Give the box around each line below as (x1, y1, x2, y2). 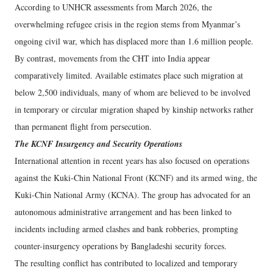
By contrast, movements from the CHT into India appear (15, 52, 210, 65)
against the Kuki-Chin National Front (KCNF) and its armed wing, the (15, 172, 257, 184)
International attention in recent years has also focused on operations (15, 155, 249, 167)
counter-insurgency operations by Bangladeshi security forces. (15, 240, 227, 252)
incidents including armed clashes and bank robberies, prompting (15, 223, 238, 235)
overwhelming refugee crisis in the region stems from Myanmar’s (15, 18, 240, 30)
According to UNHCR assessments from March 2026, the (15, 1, 212, 13)
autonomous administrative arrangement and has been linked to (15, 206, 232, 218)
